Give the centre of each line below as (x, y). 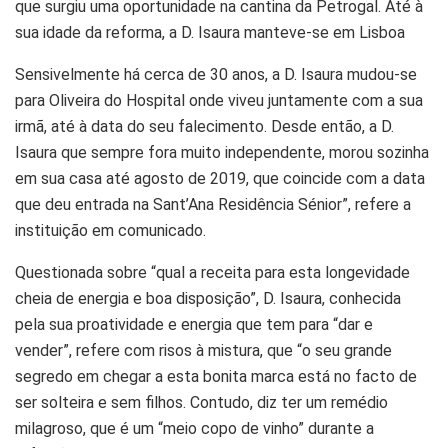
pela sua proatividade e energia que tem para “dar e (194, 324)
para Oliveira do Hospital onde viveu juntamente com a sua (219, 100)
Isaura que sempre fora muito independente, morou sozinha (222, 152)
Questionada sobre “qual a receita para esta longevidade (212, 272)
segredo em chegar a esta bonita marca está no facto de (216, 376)
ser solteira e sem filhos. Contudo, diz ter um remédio (201, 402)
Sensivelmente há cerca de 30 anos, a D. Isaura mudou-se (216, 74)
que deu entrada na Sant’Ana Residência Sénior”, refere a (213, 204)
